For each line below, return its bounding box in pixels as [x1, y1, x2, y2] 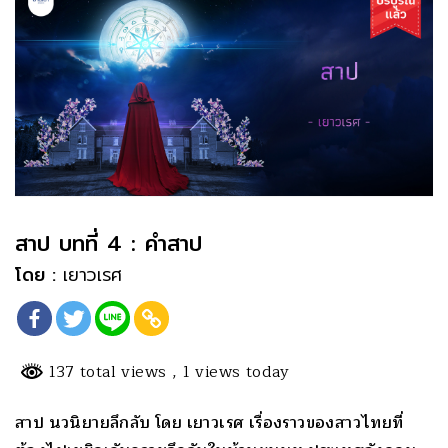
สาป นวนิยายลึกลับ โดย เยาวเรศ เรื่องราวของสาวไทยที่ [15, 409, 404, 436]
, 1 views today [171, 359, 290, 386]
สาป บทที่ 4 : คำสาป [15, 226, 202, 261]
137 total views [44, 359, 172, 386]
